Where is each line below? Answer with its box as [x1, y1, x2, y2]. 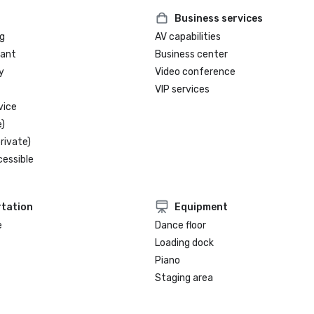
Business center [155, 48, 228, 60]
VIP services [155, 83, 210, 95]
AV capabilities [155, 31, 221, 43]
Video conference [155, 66, 236, 78]
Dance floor [155, 219, 207, 231]
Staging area [155, 272, 214, 284]
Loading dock [155, 237, 214, 249]
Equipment [175, 200, 228, 213]
